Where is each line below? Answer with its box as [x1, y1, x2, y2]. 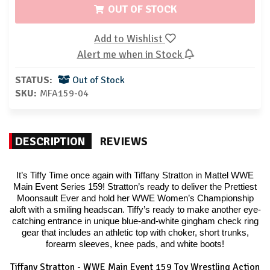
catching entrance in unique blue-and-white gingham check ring [11, 216, 259, 226]
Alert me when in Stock [77, 48, 184, 61]
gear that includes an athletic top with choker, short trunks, [21, 228, 249, 237]
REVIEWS [100, 134, 148, 149]
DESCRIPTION [15, 134, 86, 149]
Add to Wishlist [94, 32, 165, 45]
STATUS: [15, 74, 52, 86]
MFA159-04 [40, 87, 89, 99]
